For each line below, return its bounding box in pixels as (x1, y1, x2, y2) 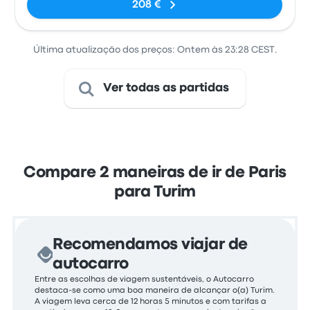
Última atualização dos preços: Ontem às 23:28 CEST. (33, 46, 277, 54)
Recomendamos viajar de (53, 238, 248, 252)
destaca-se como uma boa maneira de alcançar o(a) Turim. (35, 287, 275, 294)
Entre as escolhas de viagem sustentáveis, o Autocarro (35, 276, 255, 283)
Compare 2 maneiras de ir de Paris (24, 166, 286, 180)
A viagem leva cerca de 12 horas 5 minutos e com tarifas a (35, 298, 267, 305)
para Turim (114, 185, 196, 199)
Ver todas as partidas (103, 83, 229, 93)
